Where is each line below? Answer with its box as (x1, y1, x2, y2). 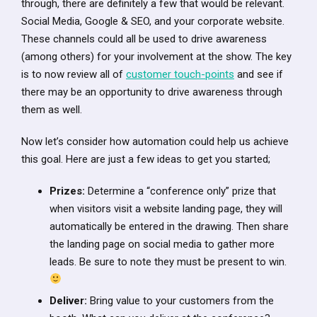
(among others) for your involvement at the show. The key (21, 50, 292, 63)
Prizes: (50, 184, 85, 197)
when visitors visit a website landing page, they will (50, 202, 282, 215)
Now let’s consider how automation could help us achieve (21, 134, 289, 148)
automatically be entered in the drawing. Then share (50, 219, 289, 233)
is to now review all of (21, 67, 126, 81)
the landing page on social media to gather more (50, 237, 275, 250)
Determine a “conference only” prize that (85, 184, 276, 197)
